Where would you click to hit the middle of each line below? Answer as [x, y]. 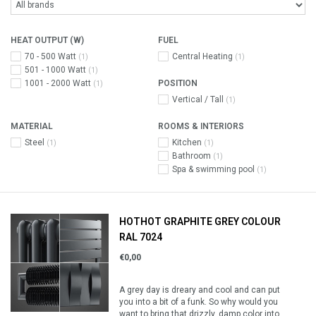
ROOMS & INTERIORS [201, 126]
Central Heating [203, 56]
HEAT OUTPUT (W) [47, 40]
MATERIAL [32, 126]
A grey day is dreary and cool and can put [200, 290]
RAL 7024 [141, 237]
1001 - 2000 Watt [59, 83]
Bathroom [193, 156]
